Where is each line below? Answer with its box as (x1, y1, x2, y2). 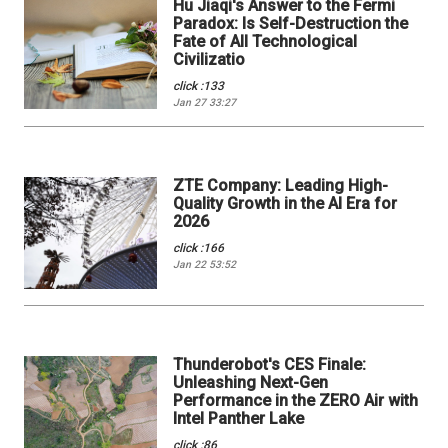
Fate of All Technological (173, 31, 358, 51)
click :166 (173, 240, 225, 255)
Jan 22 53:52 (173, 257, 237, 271)
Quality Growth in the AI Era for (173, 193, 398, 213)
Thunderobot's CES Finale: (173, 355, 367, 375)
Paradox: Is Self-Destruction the (173, 13, 409, 33)
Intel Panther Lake (173, 409, 305, 429)
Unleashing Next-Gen (173, 373, 329, 393)
